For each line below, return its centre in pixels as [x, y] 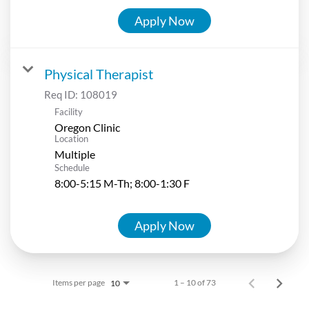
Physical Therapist [99, 73]
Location [71, 138]
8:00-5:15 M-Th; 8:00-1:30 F [122, 183]
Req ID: [62, 94]
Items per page [79, 282]
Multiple [75, 154]
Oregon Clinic [87, 127]
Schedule [72, 167]
